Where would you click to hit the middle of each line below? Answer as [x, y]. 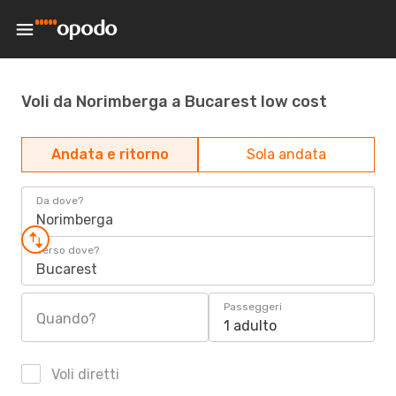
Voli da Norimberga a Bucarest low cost [174, 101]
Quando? [66, 319]
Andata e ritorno [110, 154]
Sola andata [286, 154]
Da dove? [60, 201]
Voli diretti [84, 374]
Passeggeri [253, 307]
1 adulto [250, 326]
